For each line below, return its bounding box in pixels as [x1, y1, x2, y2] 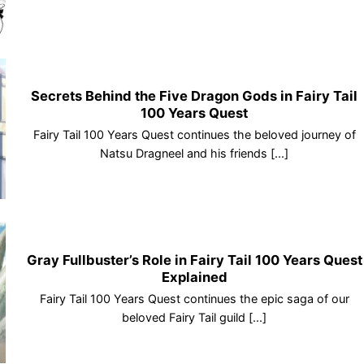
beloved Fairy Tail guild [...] [122, 310, 267, 324]
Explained [161, 269, 227, 286]
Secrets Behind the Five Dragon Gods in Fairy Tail [31, 88, 358, 105]
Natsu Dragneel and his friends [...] [100, 145, 289, 160]
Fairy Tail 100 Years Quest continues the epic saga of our [39, 291, 349, 305]
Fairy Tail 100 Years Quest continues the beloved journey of [32, 127, 356, 141]
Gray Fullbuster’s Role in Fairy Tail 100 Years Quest [26, 252, 362, 269]
